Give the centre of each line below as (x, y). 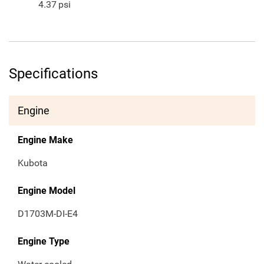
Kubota (33, 163)
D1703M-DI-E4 (48, 214)
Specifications (53, 74)
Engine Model (47, 191)
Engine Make (45, 140)
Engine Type (44, 242)
